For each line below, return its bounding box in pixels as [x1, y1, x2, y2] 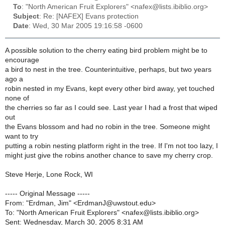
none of [5, 94, 29, 102]
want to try [5, 132, 38, 140]
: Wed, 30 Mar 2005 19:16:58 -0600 [29, 22, 143, 30]
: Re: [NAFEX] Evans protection [39, 13, 139, 21]
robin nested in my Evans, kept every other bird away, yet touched [5, 84, 214, 92]
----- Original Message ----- [5, 189, 90, 197]
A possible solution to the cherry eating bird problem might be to [5, 46, 207, 54]
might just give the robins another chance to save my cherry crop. [5, 151, 213, 159]
